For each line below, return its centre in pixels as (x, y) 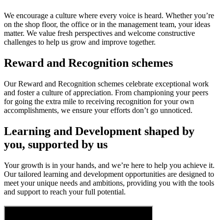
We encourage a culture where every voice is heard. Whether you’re (109, 15)
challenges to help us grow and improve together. (80, 42)
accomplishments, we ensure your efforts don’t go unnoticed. (98, 110)
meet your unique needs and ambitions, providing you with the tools (109, 183)
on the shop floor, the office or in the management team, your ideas (107, 24)
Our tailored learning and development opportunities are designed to (109, 174)
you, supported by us (56, 144)
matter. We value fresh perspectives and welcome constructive (99, 33)
